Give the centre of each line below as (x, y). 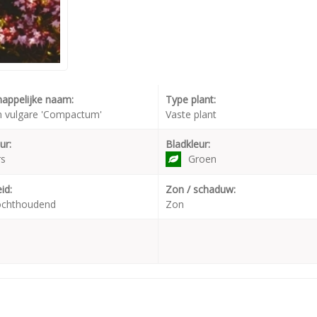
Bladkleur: (188, 144)
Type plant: (191, 99)
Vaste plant (191, 114)
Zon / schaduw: (201, 189)
